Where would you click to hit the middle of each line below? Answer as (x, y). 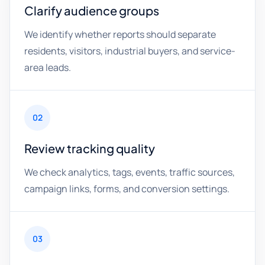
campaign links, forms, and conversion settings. (127, 189)
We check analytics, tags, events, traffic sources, (130, 172)
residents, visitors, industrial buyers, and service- (130, 51)
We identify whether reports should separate (120, 34)
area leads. (48, 67)
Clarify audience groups (92, 10)
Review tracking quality (90, 148)
